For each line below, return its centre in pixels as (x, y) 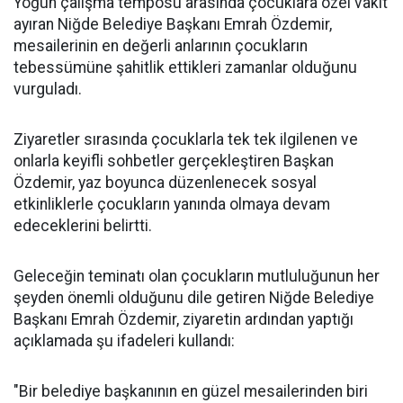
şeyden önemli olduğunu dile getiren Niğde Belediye (194, 297)
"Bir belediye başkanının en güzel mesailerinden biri (191, 391)
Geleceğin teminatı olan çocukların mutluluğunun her (197, 276)
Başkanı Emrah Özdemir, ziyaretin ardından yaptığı (184, 319)
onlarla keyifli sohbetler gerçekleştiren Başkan (174, 161)
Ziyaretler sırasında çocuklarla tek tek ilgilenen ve (186, 139)
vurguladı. (48, 89)
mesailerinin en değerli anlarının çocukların (161, 45)
